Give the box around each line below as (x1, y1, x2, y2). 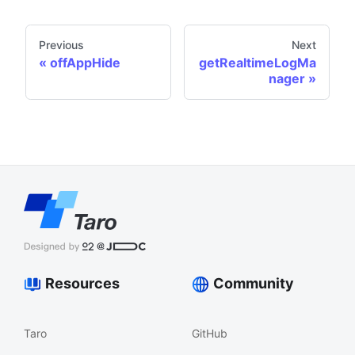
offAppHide (50, 54, 120, 71)
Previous (39, 37, 84, 52)
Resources (45, 275, 120, 292)
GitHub (191, 326, 227, 340)
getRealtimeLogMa (199, 54, 316, 71)
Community (212, 275, 294, 292)
